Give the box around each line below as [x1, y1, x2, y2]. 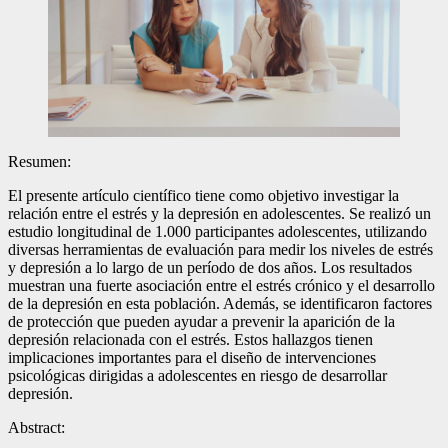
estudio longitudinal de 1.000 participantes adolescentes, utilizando [8, 223, 427, 241]
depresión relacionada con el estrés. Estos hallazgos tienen [8, 331, 373, 349]
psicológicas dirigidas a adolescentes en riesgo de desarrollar [8, 367, 387, 385]
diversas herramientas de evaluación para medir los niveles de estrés [8, 241, 433, 259]
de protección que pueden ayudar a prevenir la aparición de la [8, 313, 395, 331]
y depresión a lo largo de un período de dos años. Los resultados [8, 259, 412, 277]
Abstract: [8, 419, 65, 437]
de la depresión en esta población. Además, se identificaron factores [8, 295, 432, 313]
